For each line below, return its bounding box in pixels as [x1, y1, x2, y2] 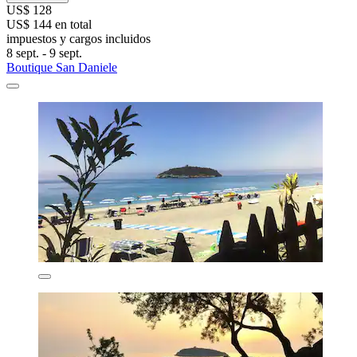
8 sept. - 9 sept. [6, 45, 82, 60]
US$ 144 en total [6, 17, 92, 31]
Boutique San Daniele [6, 60, 117, 74]
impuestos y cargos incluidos [6, 31, 151, 45]
